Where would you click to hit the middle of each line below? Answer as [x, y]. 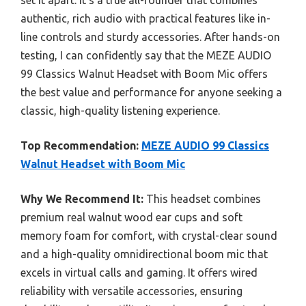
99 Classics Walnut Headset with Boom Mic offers [144, 74]
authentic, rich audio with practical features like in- [145, 18]
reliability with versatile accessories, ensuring [131, 291]
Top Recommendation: [80, 145]
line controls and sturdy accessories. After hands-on [150, 37]
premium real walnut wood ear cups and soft [131, 217]
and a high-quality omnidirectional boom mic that [144, 254]
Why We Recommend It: [82, 199]
